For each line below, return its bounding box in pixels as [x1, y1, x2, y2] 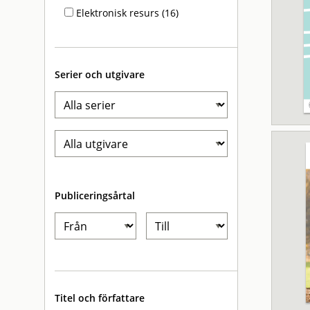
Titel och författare [55, 291, 145, 304]
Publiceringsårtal [55, 189, 135, 202]
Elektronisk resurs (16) [73, 6, 179, 19]
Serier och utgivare [55, 68, 145, 81]
